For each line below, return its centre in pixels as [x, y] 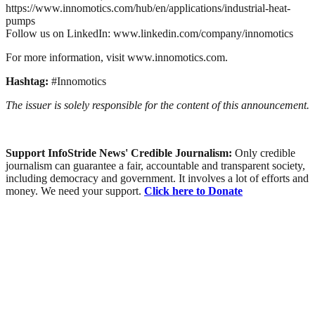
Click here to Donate [193, 191]
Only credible [265, 153]
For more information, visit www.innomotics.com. [117, 57]
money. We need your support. [75, 191]
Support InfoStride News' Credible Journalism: [120, 153]
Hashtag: [28, 81]
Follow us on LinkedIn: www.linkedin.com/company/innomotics [149, 33]
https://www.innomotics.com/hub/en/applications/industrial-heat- [148, 8]
